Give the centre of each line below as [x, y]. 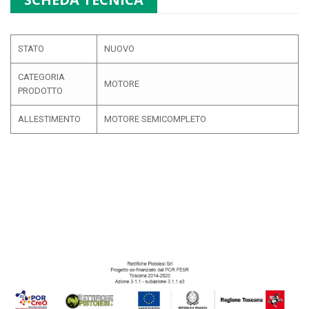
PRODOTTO [40, 91]
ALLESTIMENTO [49, 119]
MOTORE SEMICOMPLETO [155, 119]
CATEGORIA [41, 77]
